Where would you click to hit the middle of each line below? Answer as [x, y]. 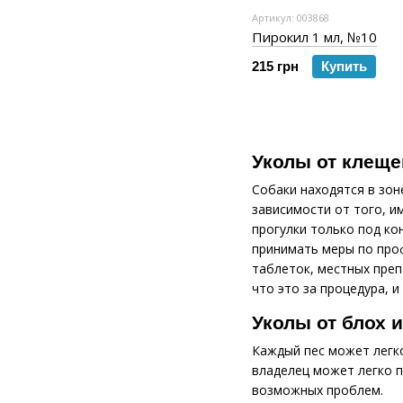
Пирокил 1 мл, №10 [314, 37]
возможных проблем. [318, 390]
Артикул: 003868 [291, 18]
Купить [344, 66]
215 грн [275, 66]
